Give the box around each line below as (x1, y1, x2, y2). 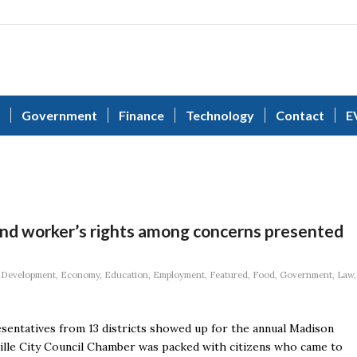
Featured (210, 269, 248, 280)
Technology (186, 108, 254, 123)
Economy (61, 269, 100, 280)
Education (104, 269, 148, 280)
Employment (153, 269, 205, 280)
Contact (276, 108, 324, 123)
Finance (119, 108, 164, 123)
